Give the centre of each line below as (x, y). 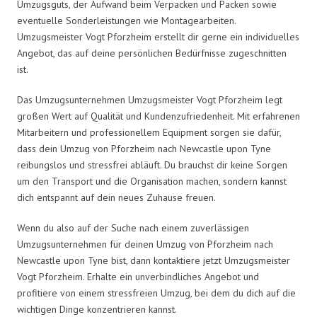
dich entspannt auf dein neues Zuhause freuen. (116, 197)
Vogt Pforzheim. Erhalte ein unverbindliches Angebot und (138, 276)
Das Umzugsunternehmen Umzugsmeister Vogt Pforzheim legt (150, 99)
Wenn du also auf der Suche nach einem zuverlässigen (133, 227)
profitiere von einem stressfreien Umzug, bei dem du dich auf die (156, 293)
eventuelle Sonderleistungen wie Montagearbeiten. (126, 20)
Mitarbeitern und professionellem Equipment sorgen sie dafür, (149, 132)
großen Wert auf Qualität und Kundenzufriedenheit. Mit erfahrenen (158, 116)
